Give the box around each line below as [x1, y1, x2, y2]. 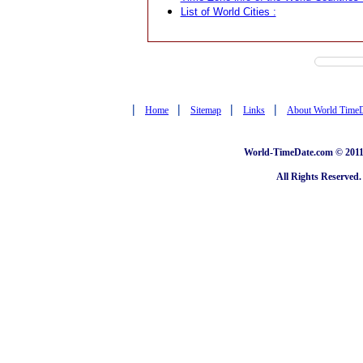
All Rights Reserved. [276, 171, 361, 182]
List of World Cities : [180, 5, 276, 18]
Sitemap [190, 105, 221, 116]
